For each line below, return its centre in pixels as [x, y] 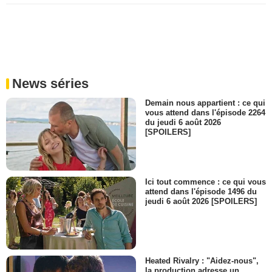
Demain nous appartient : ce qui [205, 103]
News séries [50, 83]
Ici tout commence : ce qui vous [206, 182]
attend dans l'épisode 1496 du [201, 192]
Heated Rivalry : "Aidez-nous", [202, 261]
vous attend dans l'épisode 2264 [205, 112]
